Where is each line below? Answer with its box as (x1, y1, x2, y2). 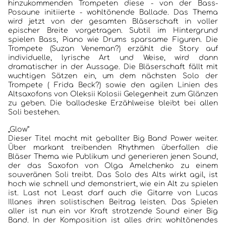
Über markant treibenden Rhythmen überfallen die (8, 144, 218, 151)
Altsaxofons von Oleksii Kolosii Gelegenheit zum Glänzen (8, 90, 218, 98)
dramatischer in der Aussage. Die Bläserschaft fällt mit (8, 63, 218, 71)
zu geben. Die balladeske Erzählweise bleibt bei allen (8, 99, 218, 107)
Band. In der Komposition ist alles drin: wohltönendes (8, 216, 218, 224)
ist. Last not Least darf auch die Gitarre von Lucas (8, 189, 218, 197)
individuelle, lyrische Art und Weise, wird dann (8, 54, 218, 62)
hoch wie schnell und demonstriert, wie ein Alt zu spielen (8, 180, 218, 188)
